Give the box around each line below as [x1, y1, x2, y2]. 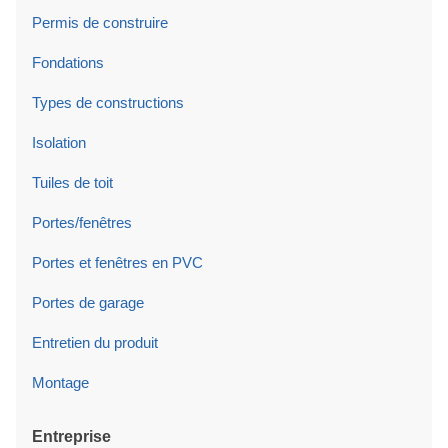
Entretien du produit [32, 334, 158, 351]
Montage [32, 374, 89, 391]
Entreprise [32, 428, 111, 445]
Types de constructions [32, 94, 184, 111]
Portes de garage [32, 294, 144, 311]
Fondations [32, 54, 104, 71]
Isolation [32, 134, 86, 151]
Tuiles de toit [32, 174, 113, 191]
